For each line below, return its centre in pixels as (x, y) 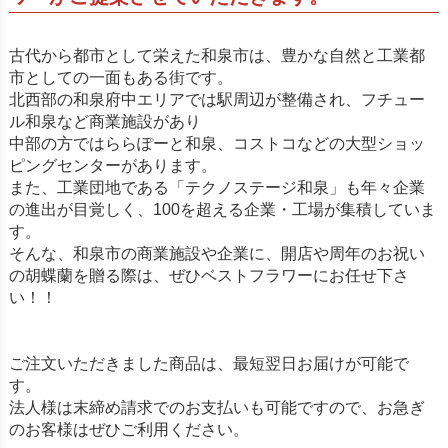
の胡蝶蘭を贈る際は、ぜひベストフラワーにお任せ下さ (208, 275)
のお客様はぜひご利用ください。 (128, 429)
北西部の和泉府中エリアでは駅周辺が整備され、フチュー (216, 99)
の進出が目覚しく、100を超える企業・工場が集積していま (222, 209)
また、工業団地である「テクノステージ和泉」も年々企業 (216, 187)
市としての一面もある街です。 (120, 77)
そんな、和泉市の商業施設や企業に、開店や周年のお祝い (216, 253)
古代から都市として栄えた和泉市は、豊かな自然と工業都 (216, 55)
